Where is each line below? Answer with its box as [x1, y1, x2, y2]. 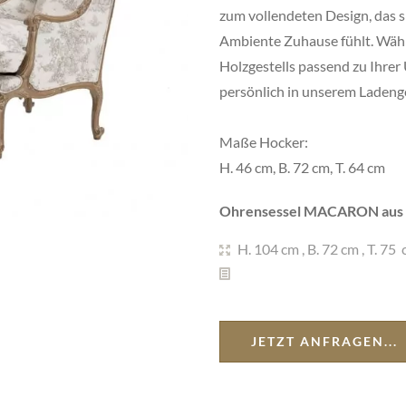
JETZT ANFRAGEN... [250, 333, 398, 349]
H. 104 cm [237, 240, 299, 257]
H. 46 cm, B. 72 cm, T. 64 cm [218, 159, 385, 176]
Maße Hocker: [218, 133, 308, 150]
